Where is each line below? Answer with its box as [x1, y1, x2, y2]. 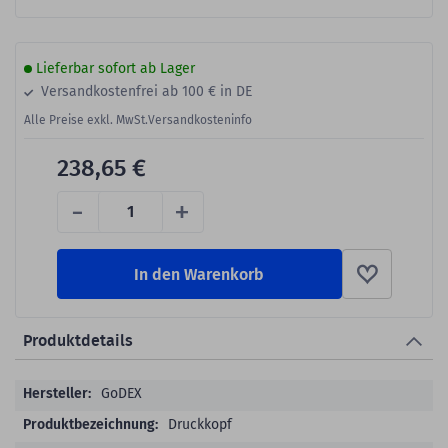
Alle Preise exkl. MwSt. [24, 112, 148, 127]
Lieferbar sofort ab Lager [32, 59, 195, 77]
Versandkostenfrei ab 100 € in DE [37, 82, 252, 100]
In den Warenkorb [134, 264, 264, 284]
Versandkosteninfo [148, 112, 252, 127]
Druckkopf [168, 415, 232, 433]
